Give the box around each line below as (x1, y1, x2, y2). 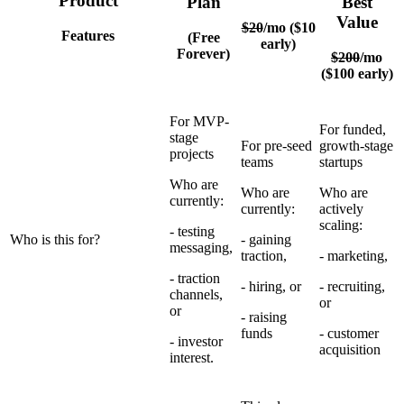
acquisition (319, 342, 381, 358)
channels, (170, 287, 223, 303)
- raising (241, 309, 287, 326)
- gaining (241, 232, 291, 248)
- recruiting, (319, 279, 385, 295)
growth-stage (319, 138, 393, 154)
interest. (170, 350, 214, 366)
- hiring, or (241, 279, 301, 295)
